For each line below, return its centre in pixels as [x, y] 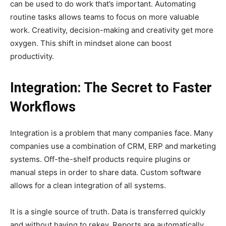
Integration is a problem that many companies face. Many [111, 133]
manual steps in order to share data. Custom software [106, 173]
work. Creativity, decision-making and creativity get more [112, 30]
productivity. [32, 56]
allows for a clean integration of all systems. [88, 186]
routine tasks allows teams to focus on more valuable [105, 17]
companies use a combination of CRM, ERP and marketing [113, 146]
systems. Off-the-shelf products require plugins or [100, 159]
